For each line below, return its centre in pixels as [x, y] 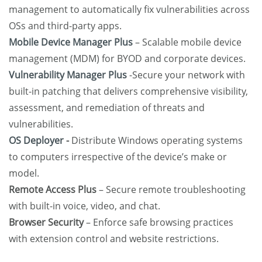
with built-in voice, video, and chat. [85, 206]
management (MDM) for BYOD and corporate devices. [127, 59]
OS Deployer [37, 141]
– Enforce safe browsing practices [158, 223]
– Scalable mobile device [187, 42]
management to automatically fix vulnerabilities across [129, 10]
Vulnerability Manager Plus [68, 75]
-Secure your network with [186, 75]
